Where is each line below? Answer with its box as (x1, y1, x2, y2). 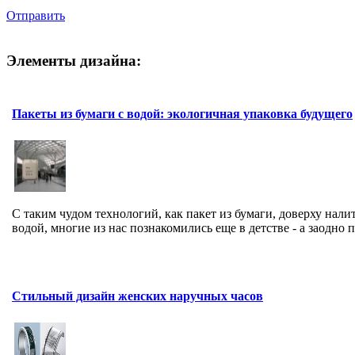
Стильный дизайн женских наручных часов (12, 288, 263, 303)
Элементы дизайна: (6, 52, 141, 69)
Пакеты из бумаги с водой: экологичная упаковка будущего (12, 106, 353, 120)
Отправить (6, 9, 65, 23)
